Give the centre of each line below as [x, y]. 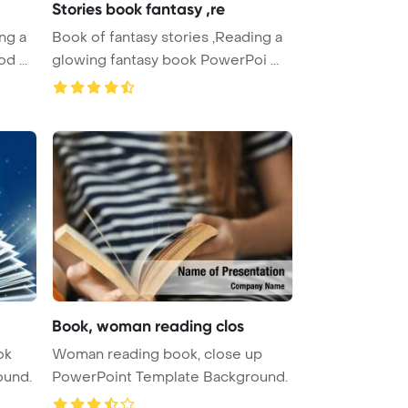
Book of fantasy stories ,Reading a [167, 37]
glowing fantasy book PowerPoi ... [240, 60]
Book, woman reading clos [148, 326]
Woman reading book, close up [157, 354]
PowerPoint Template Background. [170, 377]
